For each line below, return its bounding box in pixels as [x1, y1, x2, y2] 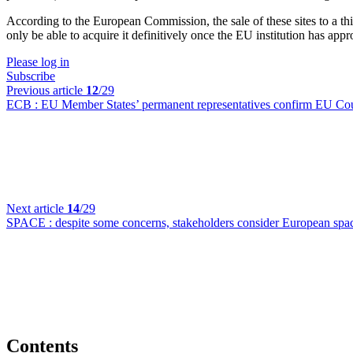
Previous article [6, 84, 86, 97]
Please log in [6, 55, 69, 69]
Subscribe [6, 69, 55, 83]
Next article [6, 202, 67, 215]
